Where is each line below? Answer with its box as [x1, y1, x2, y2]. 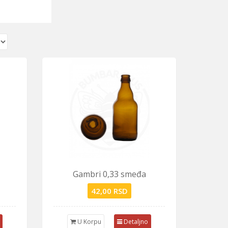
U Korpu [76, 217, 102, 226]
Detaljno [122, 217, 149, 226]
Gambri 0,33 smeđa [72, 168, 146, 180]
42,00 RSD [91, 186, 128, 196]
